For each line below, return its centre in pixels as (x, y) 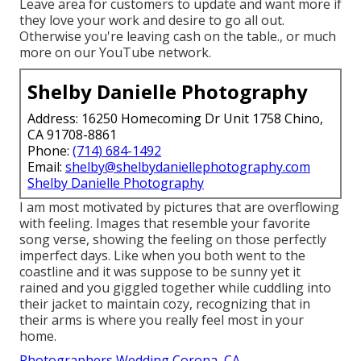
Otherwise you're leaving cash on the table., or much (178, 37)
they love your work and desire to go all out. (152, 21)
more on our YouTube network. (115, 53)
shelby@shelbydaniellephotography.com (188, 167)
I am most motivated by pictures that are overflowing (179, 207)
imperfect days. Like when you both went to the (162, 256)
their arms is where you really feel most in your (162, 320)
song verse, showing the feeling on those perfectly (173, 240)
